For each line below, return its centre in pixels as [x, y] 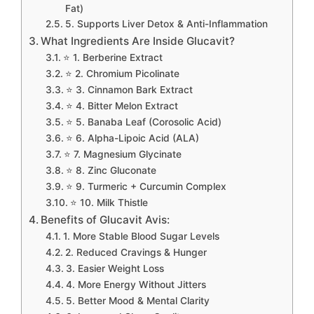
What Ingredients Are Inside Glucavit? [138, 41]
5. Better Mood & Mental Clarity [137, 301]
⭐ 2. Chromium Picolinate [122, 74]
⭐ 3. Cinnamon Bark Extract [129, 90]
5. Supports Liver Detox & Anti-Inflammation [166, 24]
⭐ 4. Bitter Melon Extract [122, 106]
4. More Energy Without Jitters [136, 285]
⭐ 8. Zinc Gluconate [111, 170]
